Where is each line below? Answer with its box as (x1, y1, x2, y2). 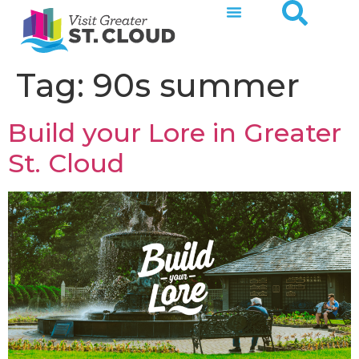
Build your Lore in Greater (8, 117, 341, 148)
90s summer (93, 66, 300, 105)
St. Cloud (8, 147, 124, 179)
